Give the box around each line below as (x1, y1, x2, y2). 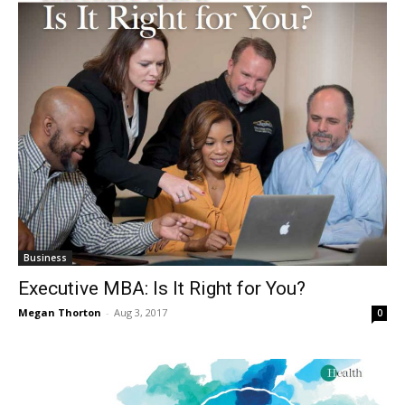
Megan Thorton (18, 305, 101, 319)
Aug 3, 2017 (114, 305, 167, 319)
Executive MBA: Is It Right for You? (18, 277, 306, 299)
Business (24, 250, 67, 264)
